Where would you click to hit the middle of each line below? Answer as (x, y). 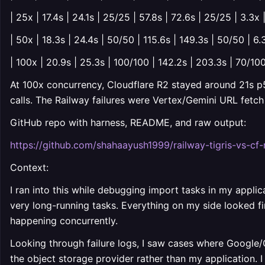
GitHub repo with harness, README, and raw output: (128, 122)
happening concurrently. (64, 221)
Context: (29, 167)
